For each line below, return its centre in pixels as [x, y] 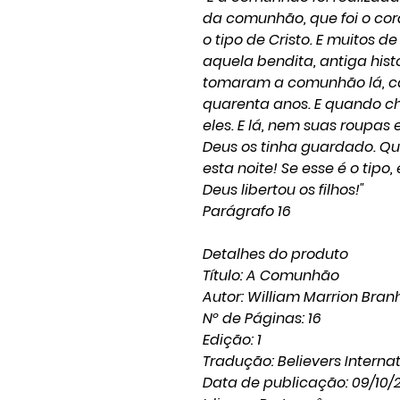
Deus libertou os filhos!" [283, 190]
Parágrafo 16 [247, 211]
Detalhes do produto [275, 254]
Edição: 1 [232, 340]
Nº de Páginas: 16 [262, 318]
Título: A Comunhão [271, 275]
